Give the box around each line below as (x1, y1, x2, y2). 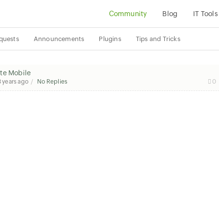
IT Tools (193, 10, 218, 18)
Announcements (33, 35, 85, 43)
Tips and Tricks (135, 35, 180, 43)
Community (109, 10, 147, 18)
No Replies (37, 78, 68, 85)
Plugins (99, 35, 121, 43)
